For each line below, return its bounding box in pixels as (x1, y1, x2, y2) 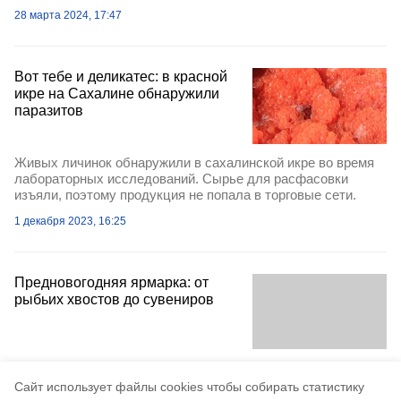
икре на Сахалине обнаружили (14, 86, 219, 102)
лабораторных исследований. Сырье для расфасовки (14, 170, 348, 186)
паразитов (14, 103, 83, 119)
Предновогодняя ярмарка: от (14, 274, 209, 290)
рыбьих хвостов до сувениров (14, 291, 214, 307)
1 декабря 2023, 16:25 (14, 214, 126, 227)
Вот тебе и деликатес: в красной (14, 69, 227, 85)
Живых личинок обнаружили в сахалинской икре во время (14, 154, 374, 170)
